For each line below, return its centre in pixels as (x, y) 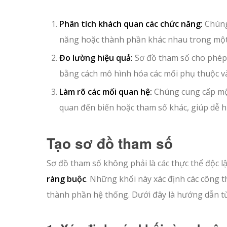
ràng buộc (66, 179)
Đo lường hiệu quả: (96, 58)
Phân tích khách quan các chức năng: (131, 24)
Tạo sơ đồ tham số (110, 143)
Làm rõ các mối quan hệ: (106, 91)
